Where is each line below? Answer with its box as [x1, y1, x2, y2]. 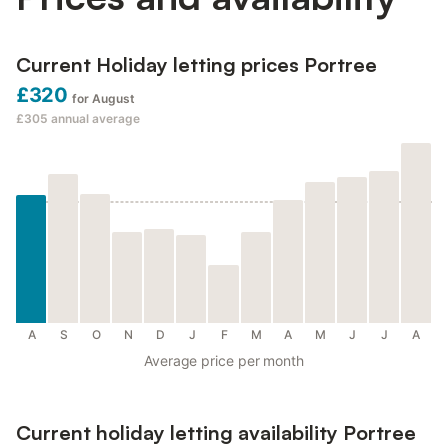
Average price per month [143, 352, 305, 370]
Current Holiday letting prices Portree [16, 52, 377, 78]
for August [71, 91, 135, 107]
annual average [51, 111, 140, 127]
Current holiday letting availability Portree [16, 420, 416, 446]
